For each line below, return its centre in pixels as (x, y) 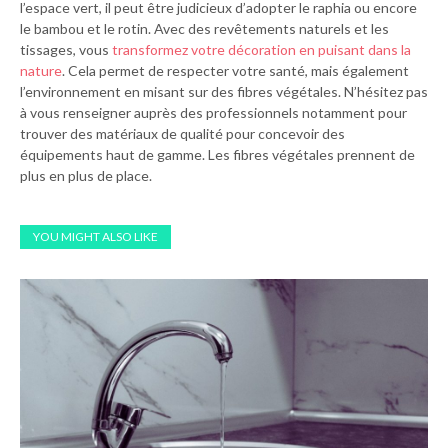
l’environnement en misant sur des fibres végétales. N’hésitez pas (224, 92)
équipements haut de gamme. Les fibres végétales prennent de (217, 155)
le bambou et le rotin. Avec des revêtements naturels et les (204, 29)
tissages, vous (66, 50)
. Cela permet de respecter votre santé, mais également (235, 71)
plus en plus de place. (86, 176)
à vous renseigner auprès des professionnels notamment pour (213, 113)
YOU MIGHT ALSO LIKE (95, 237)
